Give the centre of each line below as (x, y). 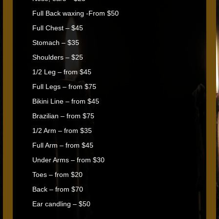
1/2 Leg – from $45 (62, 72)
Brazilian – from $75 (63, 116)
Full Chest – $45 (58, 28)
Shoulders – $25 (58, 57)
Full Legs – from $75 (64, 87)
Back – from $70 (58, 189)
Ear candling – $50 (61, 204)
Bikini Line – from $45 (66, 101)
